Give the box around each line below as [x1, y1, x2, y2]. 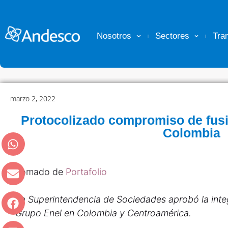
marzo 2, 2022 [10, 94, 55, 103]
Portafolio [66, 166, 109, 177]
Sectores [155, 31, 189, 41]
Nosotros [97, 31, 132, 41]
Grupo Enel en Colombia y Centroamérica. [15, 208, 191, 218]
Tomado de [15, 166, 66, 177]
